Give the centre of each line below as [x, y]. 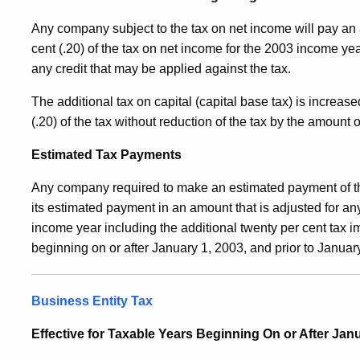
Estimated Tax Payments [106, 154]
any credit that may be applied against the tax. [161, 68]
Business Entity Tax [92, 301]
